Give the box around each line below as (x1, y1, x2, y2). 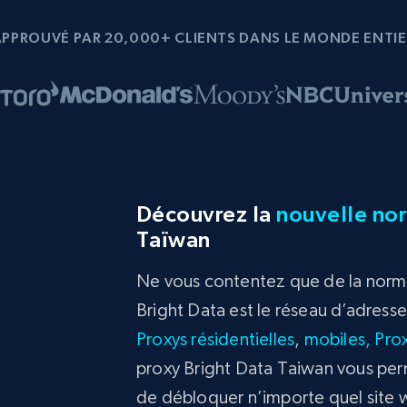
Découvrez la (136, 201, 277, 226)
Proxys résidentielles (136, 328, 295, 350)
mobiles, (303, 328, 372, 350)
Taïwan (136, 226, 211, 252)
